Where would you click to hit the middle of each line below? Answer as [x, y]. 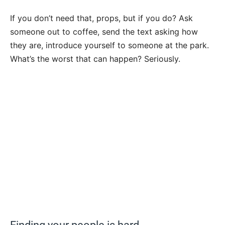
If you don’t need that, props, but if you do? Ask [101, 18]
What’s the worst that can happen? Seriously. [95, 59]
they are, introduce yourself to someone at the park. [109, 45]
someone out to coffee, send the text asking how [104, 32]
